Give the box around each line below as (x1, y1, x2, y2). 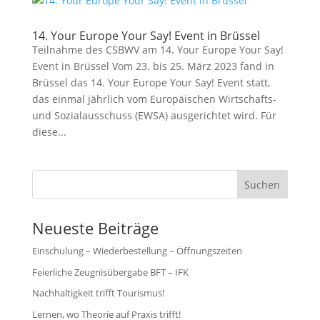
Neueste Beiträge (31, 217, 159, 239)
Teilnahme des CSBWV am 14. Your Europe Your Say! (31, 43, 284, 56)
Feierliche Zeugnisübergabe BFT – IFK (31, 265, 189, 279)
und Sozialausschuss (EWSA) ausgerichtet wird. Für (31, 109, 276, 122)
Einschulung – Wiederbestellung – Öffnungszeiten (31, 244, 242, 257)
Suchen (244, 177, 281, 191)
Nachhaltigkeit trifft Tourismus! (31, 286, 164, 299)
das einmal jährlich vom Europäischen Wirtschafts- (31, 92, 276, 106)
